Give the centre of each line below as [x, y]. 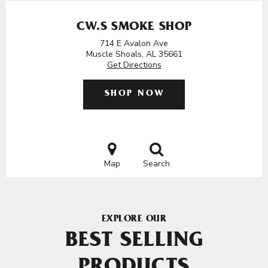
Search [156, 164]
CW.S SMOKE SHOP [134, 28]
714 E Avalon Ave [134, 43]
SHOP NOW [134, 94]
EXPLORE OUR [134, 220]
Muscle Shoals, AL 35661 [134, 54]
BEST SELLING [134, 242]
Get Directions [134, 65]
